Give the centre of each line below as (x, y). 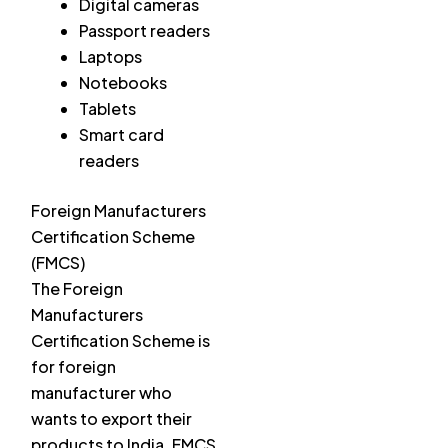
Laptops (110, 57)
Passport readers (144, 31)
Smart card (121, 135)
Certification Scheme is (120, 341)
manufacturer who (101, 393)
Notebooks (123, 83)
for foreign (73, 367)
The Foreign (77, 289)
